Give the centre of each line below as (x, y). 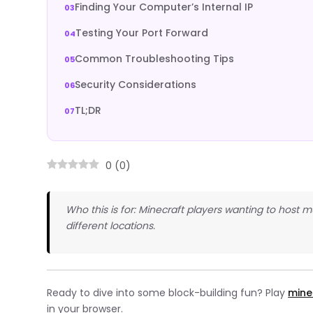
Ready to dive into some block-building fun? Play (168, 292)
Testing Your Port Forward (142, 33)
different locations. (111, 226)
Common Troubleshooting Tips (155, 59)
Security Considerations (136, 85)
